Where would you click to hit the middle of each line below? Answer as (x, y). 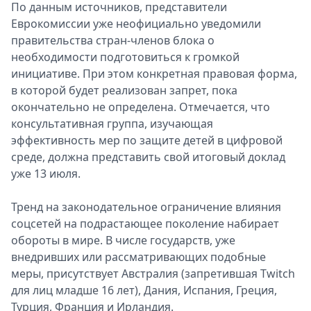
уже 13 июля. (46, 174)
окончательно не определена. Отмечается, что (141, 107)
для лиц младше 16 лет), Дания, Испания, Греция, (144, 290)
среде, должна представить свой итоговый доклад (148, 157)
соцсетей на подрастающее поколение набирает (145, 224)
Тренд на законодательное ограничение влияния (146, 207)
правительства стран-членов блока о (113, 40)
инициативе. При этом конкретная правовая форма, (154, 74)
